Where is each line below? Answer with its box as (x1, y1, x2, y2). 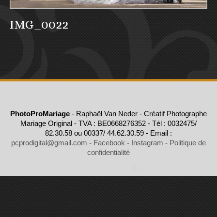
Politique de (170, 138, 206, 147)
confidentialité (87, 148, 130, 156)
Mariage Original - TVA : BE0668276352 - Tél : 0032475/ (20, 119, 197, 127)
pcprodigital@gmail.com (11, 138, 87, 147)
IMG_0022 (10, 16, 68, 31)
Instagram (131, 138, 163, 147)
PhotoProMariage (10, 109, 70, 118)
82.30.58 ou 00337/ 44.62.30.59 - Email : (45, 128, 172, 137)
